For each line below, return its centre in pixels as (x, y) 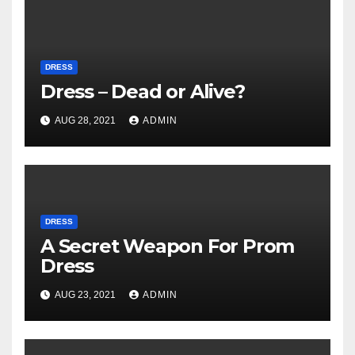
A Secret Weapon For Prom (168, 246)
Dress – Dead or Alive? (143, 92)
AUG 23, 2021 (86, 295)
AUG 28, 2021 (86, 121)
